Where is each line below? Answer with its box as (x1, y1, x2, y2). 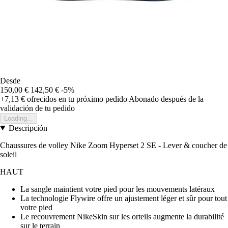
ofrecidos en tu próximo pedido (25, 94, 127, 103)
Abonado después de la (129, 94, 204, 103)
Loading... (4, 114, 33, 122)
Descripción (8, 123, 47, 132)
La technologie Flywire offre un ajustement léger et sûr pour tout (20, 193, 227, 203)
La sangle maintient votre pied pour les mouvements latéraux (20, 184, 215, 193)
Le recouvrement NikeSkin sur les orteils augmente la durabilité (20, 212, 224, 221)
